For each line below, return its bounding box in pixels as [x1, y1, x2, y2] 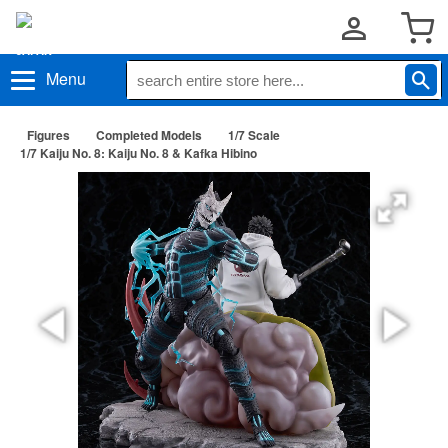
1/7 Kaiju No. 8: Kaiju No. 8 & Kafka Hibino [20, 144, 257, 162]
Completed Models [96, 126, 202, 144]
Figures [27, 126, 70, 144]
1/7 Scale [228, 126, 280, 144]
